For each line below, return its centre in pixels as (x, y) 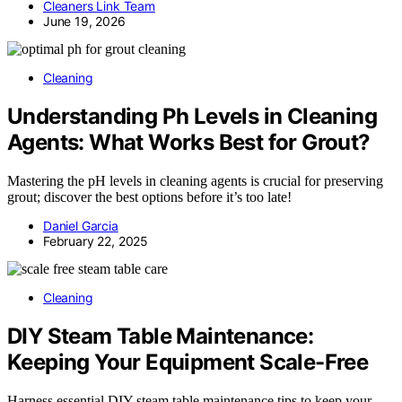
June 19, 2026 (84, 22)
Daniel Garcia (81, 226)
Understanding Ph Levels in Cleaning (192, 117)
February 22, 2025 (96, 241)
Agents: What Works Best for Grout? (189, 143)
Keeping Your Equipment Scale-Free (188, 363)
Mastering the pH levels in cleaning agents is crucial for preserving (195, 181)
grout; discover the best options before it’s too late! (149, 197)
